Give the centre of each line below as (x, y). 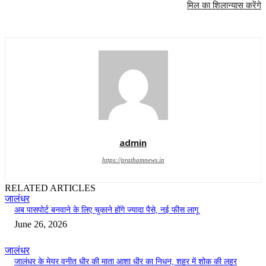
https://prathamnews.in (133, 160)
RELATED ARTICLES (50, 188)
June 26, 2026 (41, 224)
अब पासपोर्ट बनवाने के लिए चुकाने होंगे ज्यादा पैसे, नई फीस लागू (106, 210)
